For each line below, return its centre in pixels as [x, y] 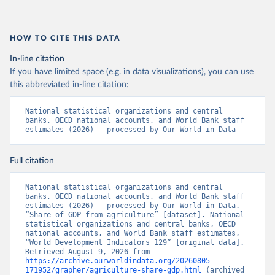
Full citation [32, 161]
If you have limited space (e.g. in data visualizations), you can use [132, 72]
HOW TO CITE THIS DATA [65, 38]
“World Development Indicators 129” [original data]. [135, 242]
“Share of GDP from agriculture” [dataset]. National [135, 215]
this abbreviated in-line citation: [69, 85]
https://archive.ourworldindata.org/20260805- [120, 261]
